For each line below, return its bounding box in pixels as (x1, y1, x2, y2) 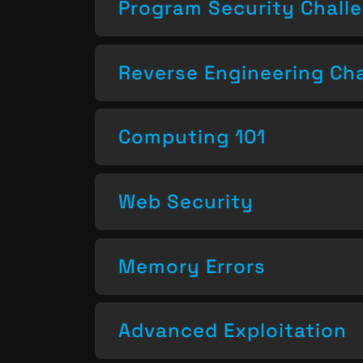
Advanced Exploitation (118, 318, 347, 344)
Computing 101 (118, 124, 266, 150)
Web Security (118, 188, 254, 214)
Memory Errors (118, 253, 266, 279)
